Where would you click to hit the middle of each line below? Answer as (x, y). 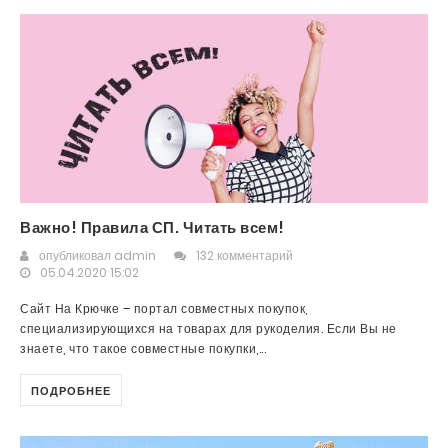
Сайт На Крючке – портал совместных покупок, (164, 308)
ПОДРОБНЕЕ (71, 390)
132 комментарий (244, 255)
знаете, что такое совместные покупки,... (143, 348)
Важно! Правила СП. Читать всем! (152, 227)
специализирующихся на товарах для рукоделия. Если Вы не (208, 328)
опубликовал (76, 255)
